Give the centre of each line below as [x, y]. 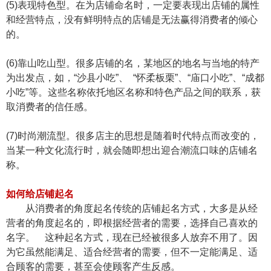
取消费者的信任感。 [50, 107]
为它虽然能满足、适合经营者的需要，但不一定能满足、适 [132, 252]
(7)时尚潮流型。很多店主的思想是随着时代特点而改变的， [133, 136]
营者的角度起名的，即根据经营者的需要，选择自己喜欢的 [132, 223]
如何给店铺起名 [40, 194]
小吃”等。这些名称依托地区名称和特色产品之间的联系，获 [133, 92]
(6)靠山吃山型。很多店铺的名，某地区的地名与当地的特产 [133, 63]
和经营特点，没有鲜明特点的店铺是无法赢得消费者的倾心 [132, 20]
